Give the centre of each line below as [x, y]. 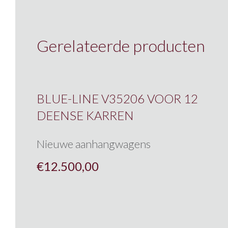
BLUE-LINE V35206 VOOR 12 [117, 99]
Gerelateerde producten [121, 46]
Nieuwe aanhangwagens [94, 144]
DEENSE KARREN [85, 116]
